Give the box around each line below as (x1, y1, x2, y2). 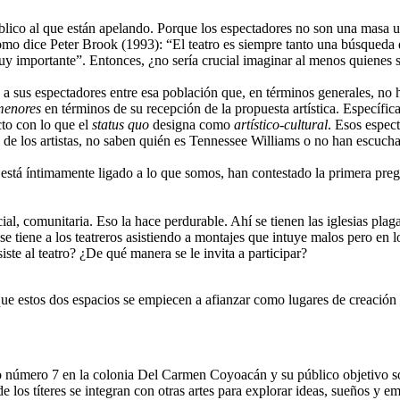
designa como (149, 116, 234, 132)
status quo (92, 116, 149, 132)
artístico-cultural (234, 116, 328, 132)
